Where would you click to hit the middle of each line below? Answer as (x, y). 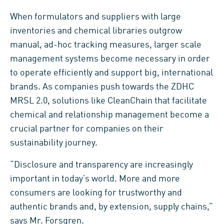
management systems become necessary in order (110, 59)
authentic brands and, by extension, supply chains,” (111, 207)
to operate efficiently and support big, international (111, 73)
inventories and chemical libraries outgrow (96, 31)
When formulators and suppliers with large (95, 17)
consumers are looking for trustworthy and (96, 193)
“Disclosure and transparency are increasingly (101, 165)
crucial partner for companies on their (87, 129)
